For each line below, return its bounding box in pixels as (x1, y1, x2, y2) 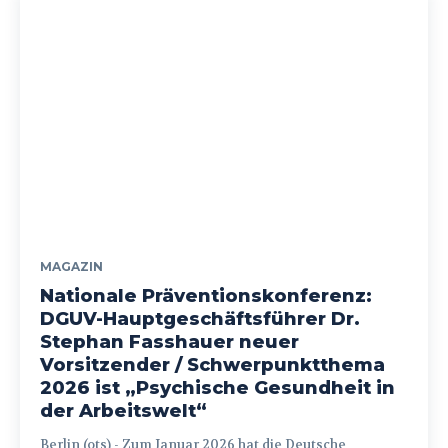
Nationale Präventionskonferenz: (40, 285, 372, 308)
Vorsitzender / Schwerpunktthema (40, 354, 385, 377)
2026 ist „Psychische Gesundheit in (40, 377, 395, 400)
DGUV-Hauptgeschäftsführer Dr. (40, 308, 360, 331)
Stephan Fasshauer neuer (40, 331, 299, 354)
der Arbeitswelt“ (40, 400, 207, 423)
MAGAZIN (40, 259, 103, 275)
